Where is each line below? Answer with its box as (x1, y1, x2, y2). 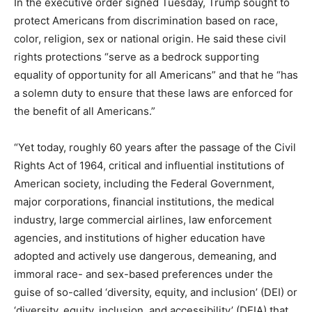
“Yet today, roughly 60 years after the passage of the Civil (14, 141, 296, 154)
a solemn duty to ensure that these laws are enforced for (14, 86, 293, 100)
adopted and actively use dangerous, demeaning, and (14, 249, 276, 263)
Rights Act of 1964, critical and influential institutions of (14, 159, 284, 172)
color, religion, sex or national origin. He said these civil (14, 32, 286, 45)
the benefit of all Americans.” (14, 104, 155, 118)
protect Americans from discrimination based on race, (14, 14, 278, 27)
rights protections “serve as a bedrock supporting (14, 50, 259, 63)
